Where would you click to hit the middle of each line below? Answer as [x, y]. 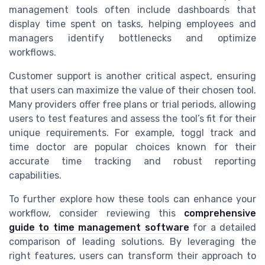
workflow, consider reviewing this [96, 214]
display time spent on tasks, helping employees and [132, 24]
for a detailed [223, 228]
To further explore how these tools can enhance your [132, 199]
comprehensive [220, 214]
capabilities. [35, 176]
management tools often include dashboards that [132, 10]
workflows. [33, 53]
